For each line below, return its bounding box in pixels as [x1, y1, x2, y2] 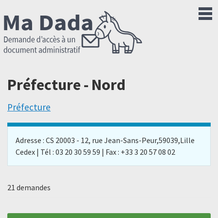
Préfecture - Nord [7, 75, 126, 95]
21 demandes [7, 182, 51, 192]
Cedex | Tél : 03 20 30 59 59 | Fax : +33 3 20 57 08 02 [16, 146, 175, 157]
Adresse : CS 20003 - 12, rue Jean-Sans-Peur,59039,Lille [16, 135, 195, 145]
